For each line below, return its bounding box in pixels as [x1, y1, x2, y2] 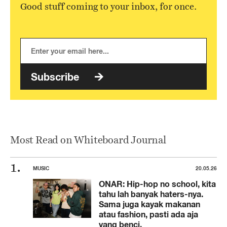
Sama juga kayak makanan [99, 199, 200, 209]
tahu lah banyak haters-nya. [99, 188, 203, 199]
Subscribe [31, 70, 79, 83]
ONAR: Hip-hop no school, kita [99, 178, 216, 189]
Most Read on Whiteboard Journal [10, 132, 166, 147]
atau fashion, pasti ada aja [99, 209, 198, 219]
